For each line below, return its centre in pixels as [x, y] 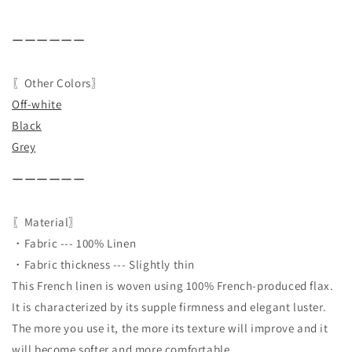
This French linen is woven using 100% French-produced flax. [173, 285]
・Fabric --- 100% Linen [74, 243]
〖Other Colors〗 [58, 82]
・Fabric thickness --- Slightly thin [104, 264]
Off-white [37, 104]
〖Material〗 [46, 222]
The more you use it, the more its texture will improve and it [170, 328]
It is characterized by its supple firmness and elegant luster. [169, 306]
